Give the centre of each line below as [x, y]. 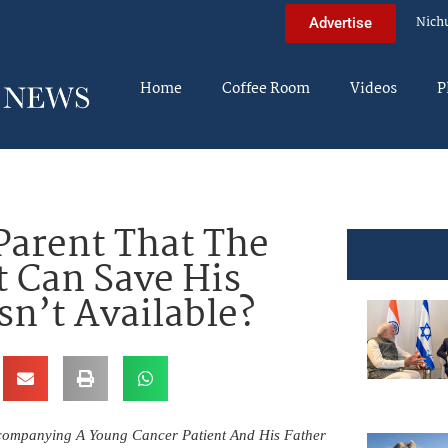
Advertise [340, 22]
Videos [373, 89]
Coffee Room [266, 89]
